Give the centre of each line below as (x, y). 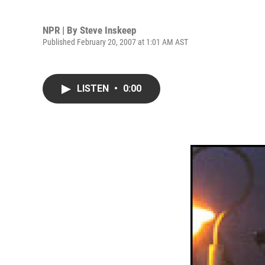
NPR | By (61, 30)
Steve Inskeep (108, 30)
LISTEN (94, 88)
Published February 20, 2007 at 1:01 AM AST (115, 42)
